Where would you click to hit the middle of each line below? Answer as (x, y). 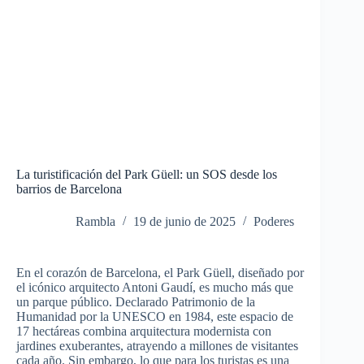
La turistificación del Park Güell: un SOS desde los (147, 175)
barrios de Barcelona (69, 189)
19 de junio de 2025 (184, 222)
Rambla (95, 222)
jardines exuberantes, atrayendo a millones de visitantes (157, 346)
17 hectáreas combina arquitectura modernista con (144, 331)
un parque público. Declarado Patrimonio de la (136, 302)
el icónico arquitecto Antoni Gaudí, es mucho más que (155, 288)
